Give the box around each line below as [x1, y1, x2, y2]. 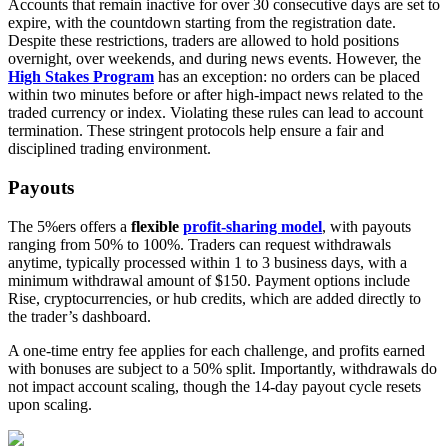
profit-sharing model [183, 217, 322, 235]
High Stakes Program [8, 68, 154, 86]
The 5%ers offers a [8, 217, 131, 235]
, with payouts [322, 217, 411, 235]
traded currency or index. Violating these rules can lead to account [8, 104, 423, 122]
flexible [131, 217, 179, 235]
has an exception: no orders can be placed [154, 68, 420, 86]
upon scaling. [8, 395, 92, 413]
